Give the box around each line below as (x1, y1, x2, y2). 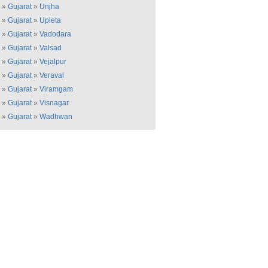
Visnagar (39, 99, 69, 107)
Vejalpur (39, 57, 66, 66)
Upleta (39, 16, 61, 25)
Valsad (39, 44, 62, 52)
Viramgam (39, 85, 73, 93)
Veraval (39, 71, 64, 80)
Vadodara (39, 30, 71, 38)
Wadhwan (39, 112, 72, 121)
